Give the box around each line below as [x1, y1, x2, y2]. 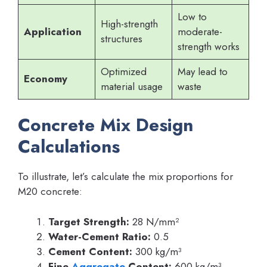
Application [23, 24, 82, 39]
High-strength [100, 16, 158, 31]
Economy [23, 71, 67, 86]
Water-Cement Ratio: [48, 229, 151, 244]
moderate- [177, 24, 222, 39]
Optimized [100, 64, 147, 79]
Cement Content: [48, 244, 132, 259]
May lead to [177, 64, 228, 79]
